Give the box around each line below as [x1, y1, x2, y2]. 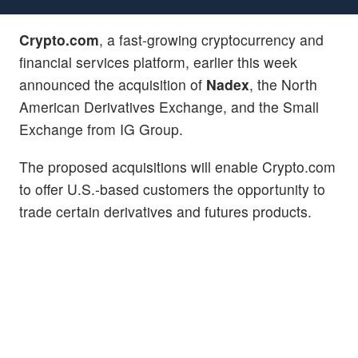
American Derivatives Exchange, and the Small [19, 96, 319, 117]
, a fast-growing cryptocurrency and [99, 29, 324, 50]
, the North [249, 74, 317, 94]
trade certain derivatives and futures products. [19, 201, 312, 221]
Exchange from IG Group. [19, 118, 183, 139]
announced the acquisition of [19, 74, 206, 94]
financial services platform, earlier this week [19, 51, 297, 72]
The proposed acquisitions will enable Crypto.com [19, 156, 336, 177]
